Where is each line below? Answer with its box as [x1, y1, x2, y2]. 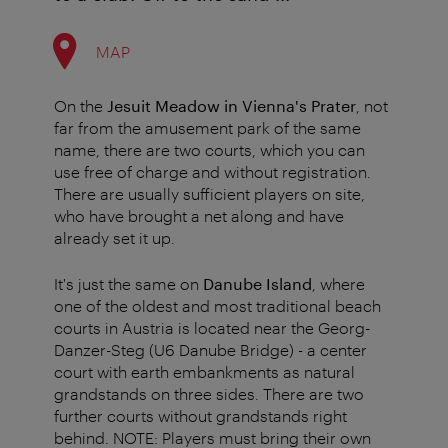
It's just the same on [54, 274, 203, 294]
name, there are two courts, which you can [54, 140, 365, 160]
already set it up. [54, 228, 175, 248]
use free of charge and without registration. [54, 162, 371, 182]
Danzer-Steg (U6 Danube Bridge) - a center [54, 340, 367, 360]
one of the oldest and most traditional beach [54, 296, 381, 316]
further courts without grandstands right [54, 406, 347, 426]
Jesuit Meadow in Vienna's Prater [107, 96, 356, 116]
